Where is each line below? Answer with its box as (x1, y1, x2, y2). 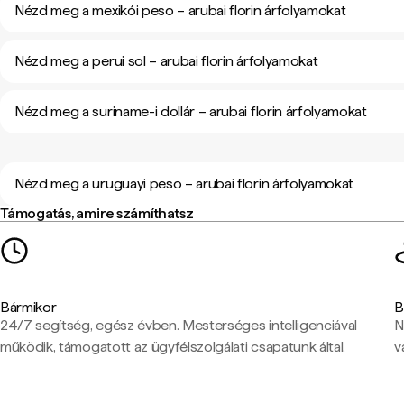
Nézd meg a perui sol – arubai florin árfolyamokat (14, 52, 318, 69)
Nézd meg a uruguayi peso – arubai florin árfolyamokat (14, 175, 354, 192)
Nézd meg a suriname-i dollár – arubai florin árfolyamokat (14, 103, 367, 120)
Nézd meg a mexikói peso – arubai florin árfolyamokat (14, 2, 346, 19)
